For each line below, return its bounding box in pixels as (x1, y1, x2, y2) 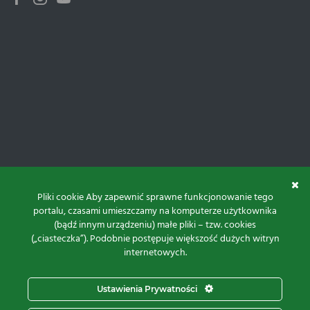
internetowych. (123, 245, 187, 261)
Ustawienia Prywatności (97, 284, 199, 294)
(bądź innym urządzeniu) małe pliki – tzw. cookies (54, 217, 256, 233)
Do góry (143, 267, 176, 279)
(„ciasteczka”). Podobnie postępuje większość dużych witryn (30, 231, 280, 247)
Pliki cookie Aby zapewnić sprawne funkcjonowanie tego (37, 190, 273, 206)
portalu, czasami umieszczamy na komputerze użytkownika (33, 203, 277, 219)
